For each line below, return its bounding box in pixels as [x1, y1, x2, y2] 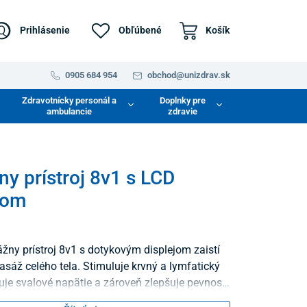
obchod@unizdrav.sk [147, 69, 230, 80]
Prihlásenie [19, 24, 70, 36]
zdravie [167, 106, 197, 116]
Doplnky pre [159, 95, 206, 106]
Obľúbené [118, 24, 162, 36]
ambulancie [47, 106, 93, 116]
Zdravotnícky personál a [22, 95, 117, 106]
